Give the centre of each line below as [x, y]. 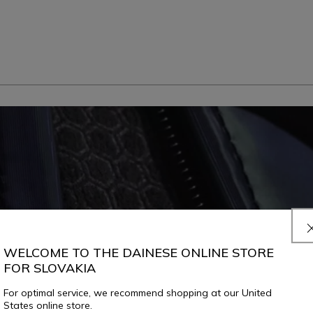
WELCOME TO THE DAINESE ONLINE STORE [139, 252]
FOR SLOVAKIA [50, 268]
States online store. [48, 305]
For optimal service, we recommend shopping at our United [138, 292]
